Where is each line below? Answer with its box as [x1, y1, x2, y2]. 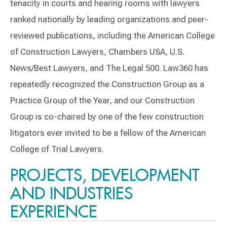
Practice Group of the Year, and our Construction [10, 95, 195, 105]
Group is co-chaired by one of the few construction [10, 111, 204, 122]
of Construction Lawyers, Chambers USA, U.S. [10, 47, 184, 57]
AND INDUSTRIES [10, 182, 133, 204]
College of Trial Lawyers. [10, 144, 104, 154]
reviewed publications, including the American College [10, 30, 215, 41]
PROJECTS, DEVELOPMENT [10, 164, 200, 185]
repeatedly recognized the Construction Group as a [10, 79, 204, 89]
